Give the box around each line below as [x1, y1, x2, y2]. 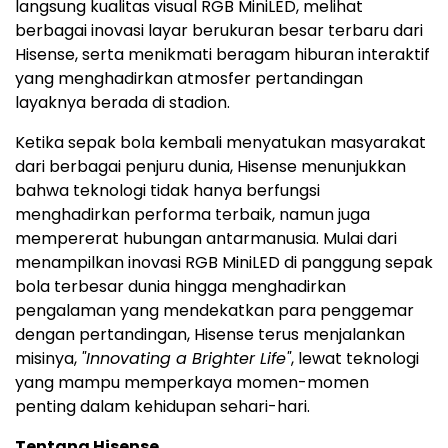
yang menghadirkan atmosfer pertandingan [15, 66, 363, 90]
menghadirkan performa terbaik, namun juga [15, 202, 370, 226]
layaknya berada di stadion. [15, 90, 230, 114]
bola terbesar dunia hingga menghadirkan [15, 274, 346, 298]
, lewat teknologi [291, 346, 419, 370]
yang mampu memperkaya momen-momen [15, 370, 369, 394]
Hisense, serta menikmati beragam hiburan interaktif [15, 42, 430, 66]
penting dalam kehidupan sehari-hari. [15, 394, 310, 418]
